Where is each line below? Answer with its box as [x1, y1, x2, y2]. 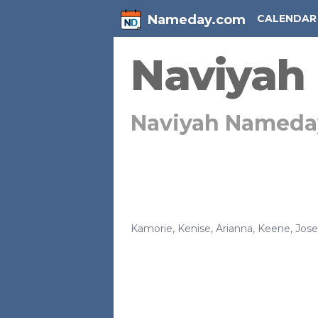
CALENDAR [257, 12, 317, 25]
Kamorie [131, 222, 172, 235]
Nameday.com [148, 12, 246, 28]
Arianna [216, 222, 253, 235]
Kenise [177, 222, 211, 235]
